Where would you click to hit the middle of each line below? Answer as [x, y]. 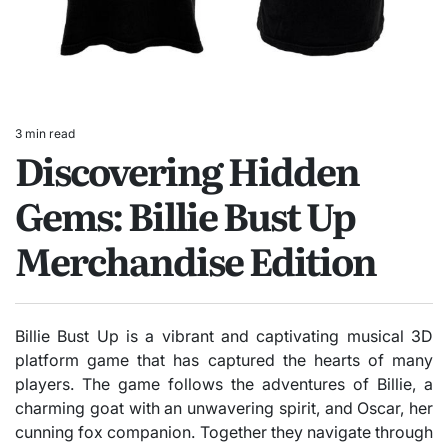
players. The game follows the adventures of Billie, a [224, 383]
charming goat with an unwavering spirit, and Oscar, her [224, 407]
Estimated [42, 141]
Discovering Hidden [187, 169]
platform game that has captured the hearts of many [224, 359]
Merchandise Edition [195, 259]
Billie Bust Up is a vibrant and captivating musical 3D [224, 335]
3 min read [45, 133]
